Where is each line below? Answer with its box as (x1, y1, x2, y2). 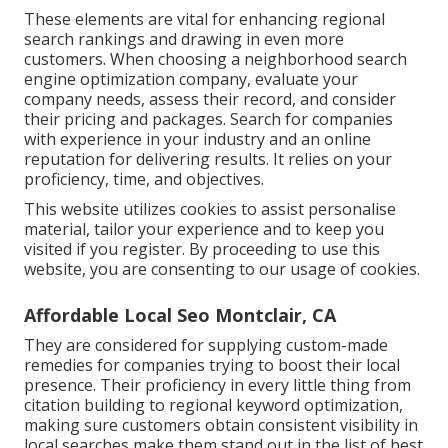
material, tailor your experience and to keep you (24, 218, 384, 241)
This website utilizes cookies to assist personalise (24, 198, 396, 221)
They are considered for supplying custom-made (24, 334, 388, 357)
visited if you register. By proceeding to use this (24, 238, 380, 261)
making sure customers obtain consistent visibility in (24, 414, 418, 437)
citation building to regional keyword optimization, (24, 394, 403, 417)
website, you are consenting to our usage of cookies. (24, 258, 420, 281)
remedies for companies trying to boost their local (24, 354, 400, 377)
